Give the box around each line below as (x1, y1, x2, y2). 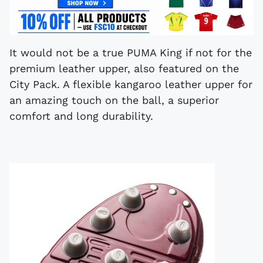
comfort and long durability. (9, 110, 153, 123)
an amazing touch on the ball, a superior (9, 94, 219, 107)
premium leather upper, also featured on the (9, 62, 239, 75)
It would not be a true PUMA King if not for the (9, 46, 252, 59)
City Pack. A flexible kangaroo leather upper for (9, 78, 252, 91)
